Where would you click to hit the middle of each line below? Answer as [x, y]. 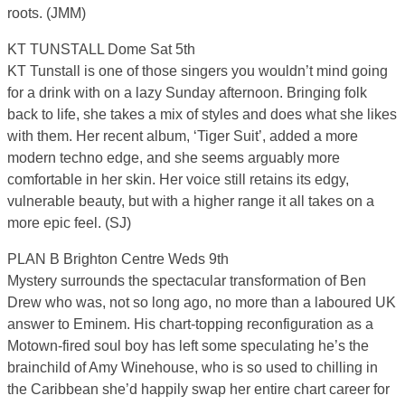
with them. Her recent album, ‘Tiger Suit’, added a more [183, 137]
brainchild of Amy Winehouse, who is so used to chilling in [193, 368]
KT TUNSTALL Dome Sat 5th [101, 50]
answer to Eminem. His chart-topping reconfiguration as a [190, 325]
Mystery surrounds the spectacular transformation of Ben [187, 281]
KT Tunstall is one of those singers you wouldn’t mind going [198, 71]
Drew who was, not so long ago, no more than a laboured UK [202, 303]
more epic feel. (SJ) [69, 223]
